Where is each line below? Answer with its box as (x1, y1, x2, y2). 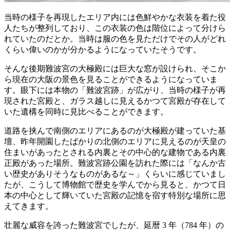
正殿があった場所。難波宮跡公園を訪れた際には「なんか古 (4, 158, 226, 167)
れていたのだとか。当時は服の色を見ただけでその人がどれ (4, 34, 226, 43)
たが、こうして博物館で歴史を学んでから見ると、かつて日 (4, 180, 226, 189)
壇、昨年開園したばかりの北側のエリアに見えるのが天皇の (4, 137, 226, 146)
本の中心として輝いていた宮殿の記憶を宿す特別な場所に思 (4, 190, 226, 200)
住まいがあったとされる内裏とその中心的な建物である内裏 (4, 147, 226, 157)
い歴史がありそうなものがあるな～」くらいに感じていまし (4, 169, 226, 178)
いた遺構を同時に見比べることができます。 (4, 107, 168, 116)
